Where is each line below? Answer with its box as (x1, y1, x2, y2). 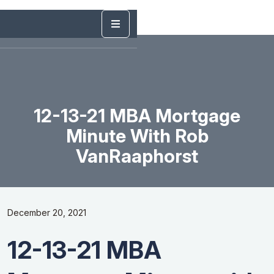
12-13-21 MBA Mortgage (34, 104, 240, 127)
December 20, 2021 (7, 207, 86, 218)
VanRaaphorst (76, 144, 198, 167)
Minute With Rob (65, 124, 209, 147)
